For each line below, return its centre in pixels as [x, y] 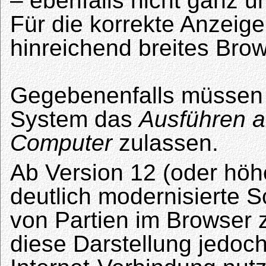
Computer [61, 143]
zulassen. [165, 143]
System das [75, 119]
